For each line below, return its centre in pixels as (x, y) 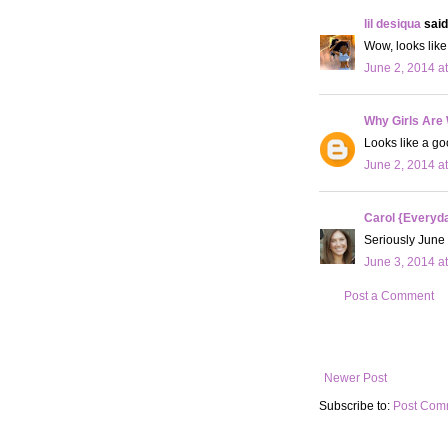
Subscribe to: (356, 405)
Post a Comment (389, 295)
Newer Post (355, 377)
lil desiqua (392, 23)
